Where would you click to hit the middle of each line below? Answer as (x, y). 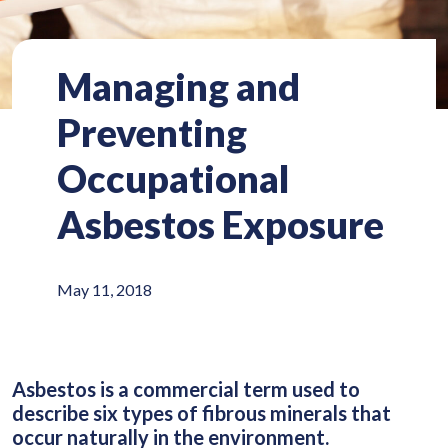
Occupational (173, 177)
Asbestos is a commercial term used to (186, 388)
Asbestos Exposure (220, 223)
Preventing (152, 131)
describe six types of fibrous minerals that (201, 412)
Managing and (178, 85)
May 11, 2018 (104, 289)
